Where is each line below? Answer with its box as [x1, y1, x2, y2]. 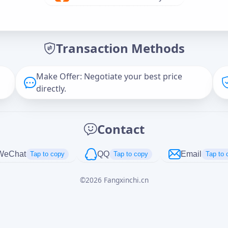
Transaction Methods [55, 39, 185, 56]
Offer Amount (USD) [9, 19, 80, 30]
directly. [36, 82, 67, 94]
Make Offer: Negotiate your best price [36, 70, 183, 82]
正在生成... [19, 140, 65, 154]
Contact [97, 120, 145, 137]
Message [9, 63, 41, 74]
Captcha [9, 120, 38, 130]
